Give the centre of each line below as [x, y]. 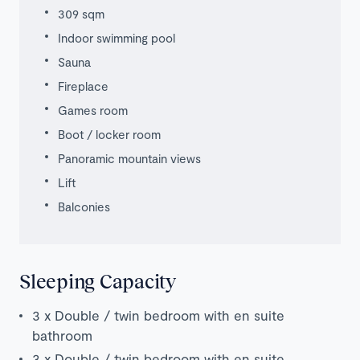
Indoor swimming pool [117, 38]
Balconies [84, 207]
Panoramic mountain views [129, 159]
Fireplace [83, 86]
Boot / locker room [109, 135]
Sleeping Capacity [98, 281]
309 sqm [81, 14]
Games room [93, 110]
